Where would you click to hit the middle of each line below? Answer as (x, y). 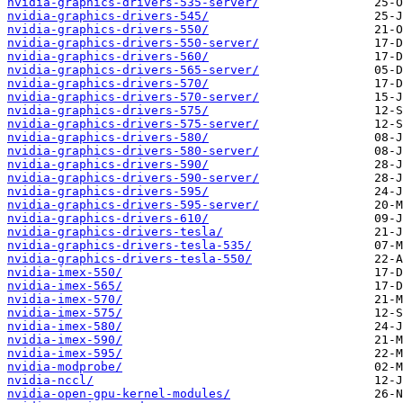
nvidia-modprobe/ (65, 367)
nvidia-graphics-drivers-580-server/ (133, 151)
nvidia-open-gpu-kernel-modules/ (119, 394)
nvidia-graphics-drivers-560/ (108, 57)
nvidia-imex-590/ (65, 340)
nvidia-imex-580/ (65, 327)
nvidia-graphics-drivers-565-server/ (133, 70)
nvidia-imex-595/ (65, 354)
